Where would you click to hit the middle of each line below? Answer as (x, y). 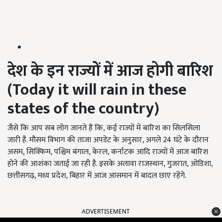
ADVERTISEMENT (106, 212)
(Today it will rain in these (97, 90)
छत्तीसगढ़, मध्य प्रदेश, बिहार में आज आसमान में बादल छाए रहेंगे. (97, 176)
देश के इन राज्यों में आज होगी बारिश (110, 71)
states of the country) (83, 109)
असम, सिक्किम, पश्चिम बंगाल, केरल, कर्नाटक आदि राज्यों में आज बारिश (108, 152)
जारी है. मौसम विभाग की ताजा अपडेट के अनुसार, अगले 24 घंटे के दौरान (108, 140)
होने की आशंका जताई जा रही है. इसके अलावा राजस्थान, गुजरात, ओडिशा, (110, 164)
